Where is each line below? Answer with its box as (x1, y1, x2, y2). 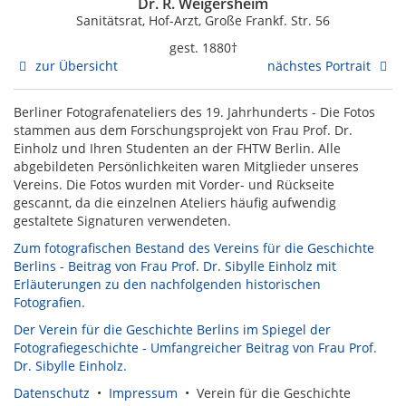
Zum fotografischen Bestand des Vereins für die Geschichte (14, 239, 374, 257)
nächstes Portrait (267, 57, 375, 75)
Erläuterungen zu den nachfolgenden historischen (14, 275, 321, 294)
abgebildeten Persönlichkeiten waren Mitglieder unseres (14, 158, 359, 176)
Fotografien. (14, 294, 85, 312)
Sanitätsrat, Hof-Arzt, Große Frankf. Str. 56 (76, 12, 330, 30)
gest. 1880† (169, 39, 237, 57)
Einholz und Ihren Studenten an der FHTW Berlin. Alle (14, 140, 341, 158)
